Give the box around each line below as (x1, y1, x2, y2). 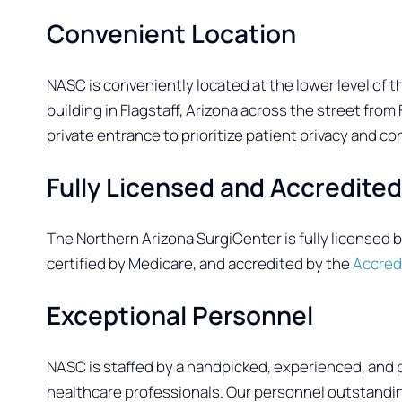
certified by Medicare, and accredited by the (47, 253, 354, 275)
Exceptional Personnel (47, 298, 314, 333)
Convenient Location (47, 16, 297, 51)
